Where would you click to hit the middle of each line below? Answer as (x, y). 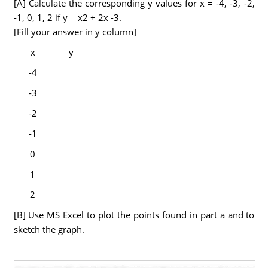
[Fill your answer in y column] (75, 32)
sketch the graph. (50, 229)
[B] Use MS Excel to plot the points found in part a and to (134, 215)
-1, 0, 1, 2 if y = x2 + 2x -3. (67, 17)
